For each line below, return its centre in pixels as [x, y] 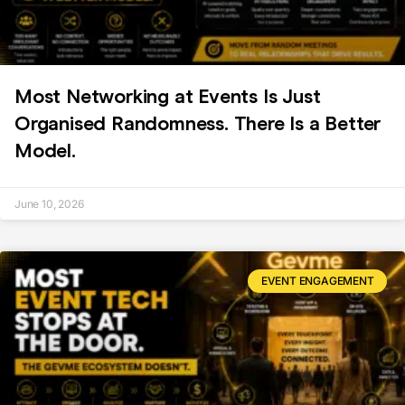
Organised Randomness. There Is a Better [198, 123]
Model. [45, 151]
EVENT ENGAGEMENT [317, 281]
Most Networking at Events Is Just [168, 96]
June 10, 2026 [49, 204]
